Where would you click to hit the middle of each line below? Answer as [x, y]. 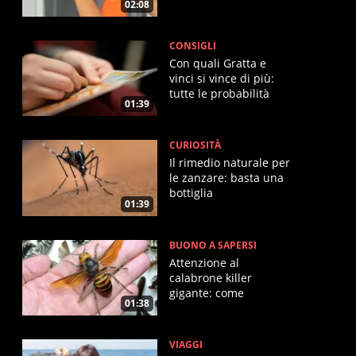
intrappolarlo [204, 308]
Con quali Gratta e [218, 63]
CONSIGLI [193, 45]
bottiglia [191, 193]
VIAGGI [186, 345]
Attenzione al [204, 262]
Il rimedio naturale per [230, 163]
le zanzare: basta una [226, 178]
